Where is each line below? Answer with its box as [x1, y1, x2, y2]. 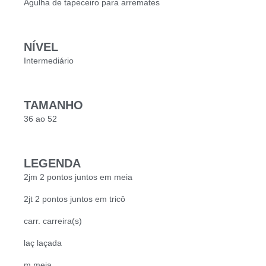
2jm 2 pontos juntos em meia [24, 172, 132, 182]
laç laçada [24, 237, 62, 248]
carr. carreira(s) [24, 216, 82, 226]
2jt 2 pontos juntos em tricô [24, 194, 125, 204]
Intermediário [24, 55, 74, 65]
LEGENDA [24, 156, 81, 170]
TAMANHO [24, 98, 83, 112]
